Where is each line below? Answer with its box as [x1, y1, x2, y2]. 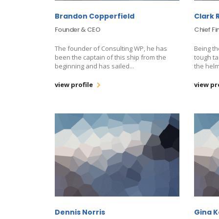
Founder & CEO [55, 24, 101, 34]
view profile [55, 80, 93, 89]
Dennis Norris [55, 207, 105, 217]
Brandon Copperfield [55, 11, 134, 21]
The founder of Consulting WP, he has [55, 44, 167, 53]
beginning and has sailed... [55, 61, 134, 70]
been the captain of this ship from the [55, 52, 166, 62]
